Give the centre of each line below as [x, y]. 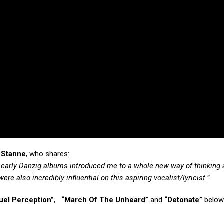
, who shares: [48, 154]
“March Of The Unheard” [105, 200]
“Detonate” [184, 200]
